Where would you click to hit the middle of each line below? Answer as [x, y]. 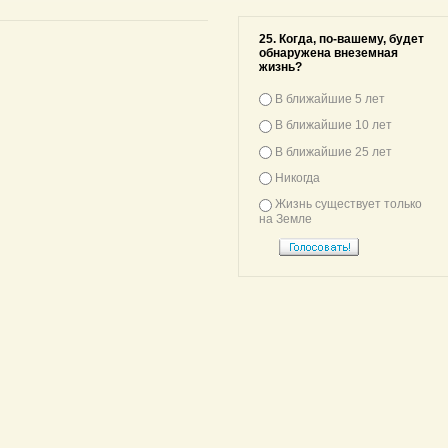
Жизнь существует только [348, 204]
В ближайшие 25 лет [333, 151]
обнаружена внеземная [328, 53]
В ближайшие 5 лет [330, 99]
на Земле [285, 218]
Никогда [297, 177]
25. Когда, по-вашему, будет [341, 39]
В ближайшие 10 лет [333, 125]
